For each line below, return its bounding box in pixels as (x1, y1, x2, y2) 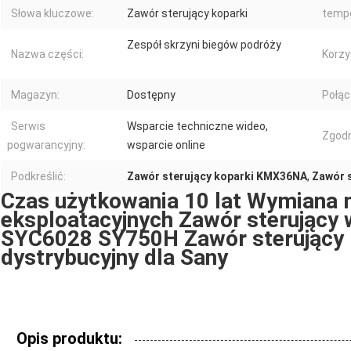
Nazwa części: (11, 47, 84, 60)
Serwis (11, 119, 45, 132)
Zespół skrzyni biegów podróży (127, 38, 281, 51)
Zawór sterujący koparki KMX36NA (127, 169, 307, 183)
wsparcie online (127, 138, 205, 151)
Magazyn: (11, 88, 60, 101)
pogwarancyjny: (7, 138, 85, 151)
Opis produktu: (16, 328, 122, 348)
